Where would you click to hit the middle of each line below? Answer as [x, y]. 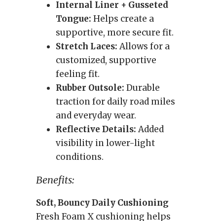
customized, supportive [106, 60]
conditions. [80, 157]
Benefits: [55, 180]
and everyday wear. [96, 115]
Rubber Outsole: [90, 88]
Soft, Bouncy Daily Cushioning [102, 203]
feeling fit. [78, 74]
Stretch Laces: [87, 46]
